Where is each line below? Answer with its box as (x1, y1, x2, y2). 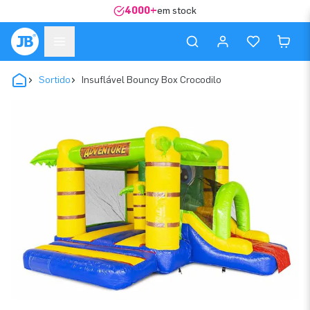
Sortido (39, 74, 71, 86)
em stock (157, 5, 197, 17)
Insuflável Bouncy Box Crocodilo (82, 74, 221, 86)
